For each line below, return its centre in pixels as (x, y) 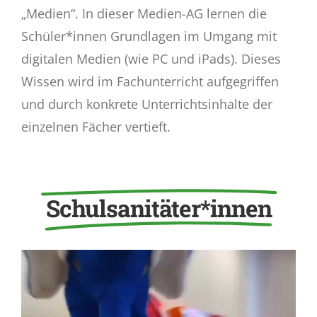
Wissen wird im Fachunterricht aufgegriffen (150, 81)
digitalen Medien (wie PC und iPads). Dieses (151, 59)
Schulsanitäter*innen (158, 208)
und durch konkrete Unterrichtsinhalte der (146, 104)
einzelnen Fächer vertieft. (96, 127)
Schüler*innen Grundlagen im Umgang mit (149, 36)
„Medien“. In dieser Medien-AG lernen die (144, 13)
